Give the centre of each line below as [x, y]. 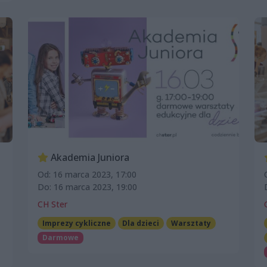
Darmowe [60, 237]
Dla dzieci [141, 223]
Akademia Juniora [89, 157]
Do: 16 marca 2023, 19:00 [87, 187]
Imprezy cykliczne [76, 223]
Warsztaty [191, 223]
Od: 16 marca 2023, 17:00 [87, 174]
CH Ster [52, 204]
